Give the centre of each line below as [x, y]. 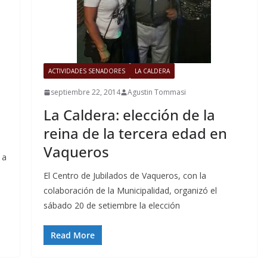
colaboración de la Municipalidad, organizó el [130, 191]
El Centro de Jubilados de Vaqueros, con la [125, 176]
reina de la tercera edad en [135, 133]
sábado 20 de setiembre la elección [111, 206]
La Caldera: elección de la [129, 115]
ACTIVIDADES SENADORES [86, 71]
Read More [72, 235]
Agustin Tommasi [156, 92]
